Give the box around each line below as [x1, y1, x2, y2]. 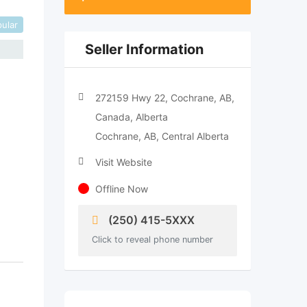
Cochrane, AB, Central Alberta [95, 130, 229, 142]
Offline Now [95, 183, 148, 195]
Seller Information [84, 41, 204, 58]
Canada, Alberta [95, 111, 168, 123]
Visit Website [95, 156, 152, 168]
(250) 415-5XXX [105, 213, 195, 227]
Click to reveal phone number [91, 234, 213, 245]
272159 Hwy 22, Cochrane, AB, [95, 92, 234, 103]
